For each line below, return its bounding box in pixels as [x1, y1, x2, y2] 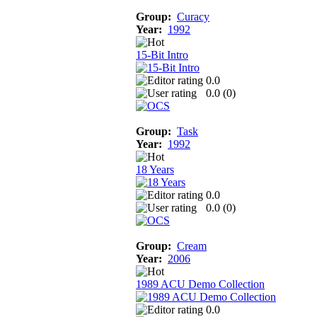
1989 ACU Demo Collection [136, 277, 265, 290]
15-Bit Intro [136, 48, 188, 61]
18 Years [136, 163, 174, 175]
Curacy [177, 10, 209, 23]
